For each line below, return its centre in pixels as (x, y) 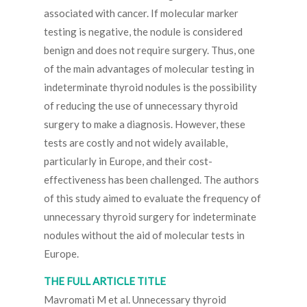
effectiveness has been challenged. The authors (151, 179)
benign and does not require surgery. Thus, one (149, 50)
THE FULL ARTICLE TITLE (105, 281)
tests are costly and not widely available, (136, 142)
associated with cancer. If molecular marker (141, 13)
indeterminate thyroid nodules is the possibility (150, 87)
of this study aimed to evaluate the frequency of (152, 198)
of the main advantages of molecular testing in (149, 68)
